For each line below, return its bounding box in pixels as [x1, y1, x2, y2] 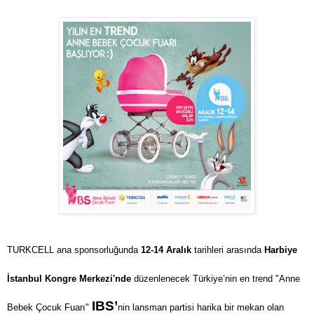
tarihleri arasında [191, 244, 264, 255]
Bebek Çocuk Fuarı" [7, 301, 92, 313]
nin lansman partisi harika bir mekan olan [118, 301, 284, 313]
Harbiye [264, 244, 297, 255]
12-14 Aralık [141, 244, 191, 255]
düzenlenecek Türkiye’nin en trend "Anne [131, 273, 300, 284]
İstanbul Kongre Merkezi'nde [7, 273, 131, 284]
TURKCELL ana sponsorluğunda [7, 244, 141, 255]
